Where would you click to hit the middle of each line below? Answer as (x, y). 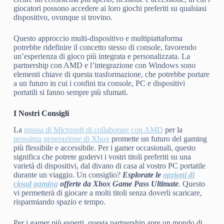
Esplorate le (142, 175)
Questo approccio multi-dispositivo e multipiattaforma (98, 38)
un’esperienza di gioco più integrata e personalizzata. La (101, 56)
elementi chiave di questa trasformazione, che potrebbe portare (111, 74)
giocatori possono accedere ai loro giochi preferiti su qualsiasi (110, 8)
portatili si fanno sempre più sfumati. (70, 92)
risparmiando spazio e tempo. (59, 202)
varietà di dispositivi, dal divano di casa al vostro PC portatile (109, 166)
